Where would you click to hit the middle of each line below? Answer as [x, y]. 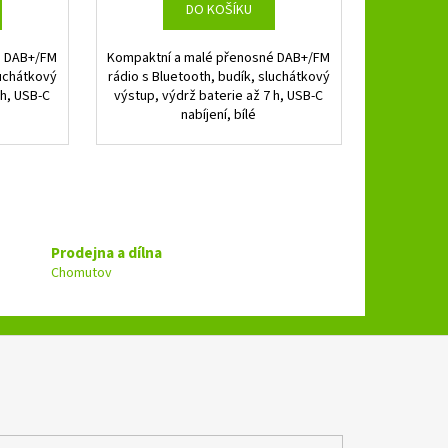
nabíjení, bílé [219, 115]
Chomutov [81, 273]
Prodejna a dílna [106, 253]
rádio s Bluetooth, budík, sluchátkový [218, 77]
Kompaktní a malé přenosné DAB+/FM [219, 58]
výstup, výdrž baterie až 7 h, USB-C [219, 96]
